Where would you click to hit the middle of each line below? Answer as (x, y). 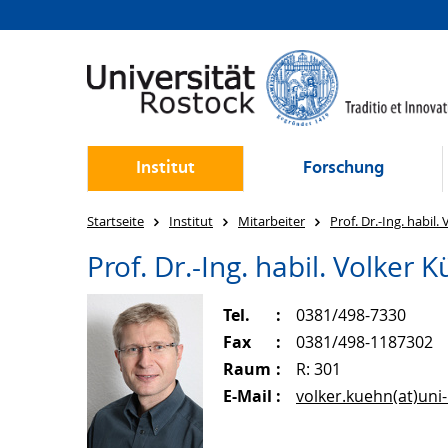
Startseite (115, 221)
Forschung (343, 169)
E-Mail (247, 396)
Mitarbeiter (271, 221)
